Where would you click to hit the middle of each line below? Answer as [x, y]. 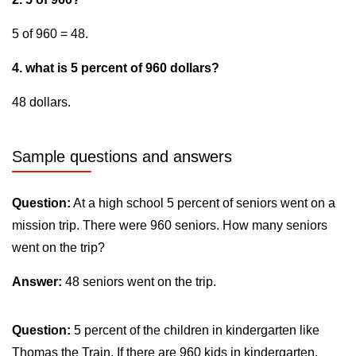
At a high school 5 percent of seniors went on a [203, 203]
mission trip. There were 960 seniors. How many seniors [170, 225]
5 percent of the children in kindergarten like [195, 330]
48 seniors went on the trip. [139, 282]
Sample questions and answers [122, 157]
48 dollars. [41, 102]
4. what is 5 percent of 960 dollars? [116, 68]
